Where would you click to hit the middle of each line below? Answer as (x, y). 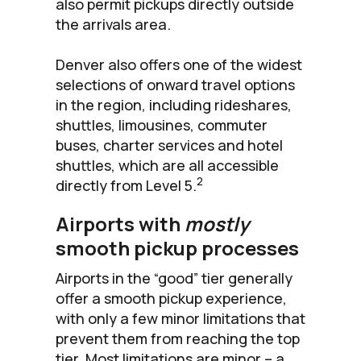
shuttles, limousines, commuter (162, 124)
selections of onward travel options (175, 84)
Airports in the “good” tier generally (174, 278)
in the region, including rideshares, (174, 104)
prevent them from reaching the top (178, 338)
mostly (217, 223)
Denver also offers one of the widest (179, 64)
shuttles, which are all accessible (167, 165)
